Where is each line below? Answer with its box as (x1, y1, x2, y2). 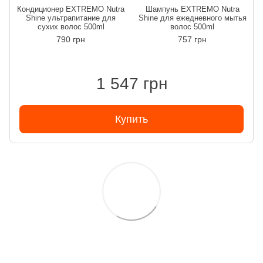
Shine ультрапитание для (26, 13, 116, 22)
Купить (115, 113, 148, 125)
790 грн (56, 34, 85, 44)
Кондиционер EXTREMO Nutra (17, 4, 124, 14)
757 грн (178, 34, 207, 44)
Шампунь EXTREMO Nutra (145, 4, 240, 14)
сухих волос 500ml (37, 22, 104, 31)
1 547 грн (96, 74, 167, 93)
